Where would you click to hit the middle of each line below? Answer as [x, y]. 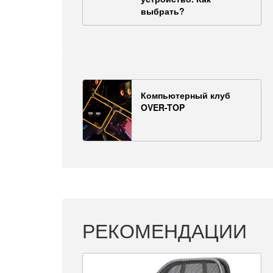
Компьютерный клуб [186, 95]
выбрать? [163, 11]
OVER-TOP [163, 107]
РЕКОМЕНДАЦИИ [165, 229]
